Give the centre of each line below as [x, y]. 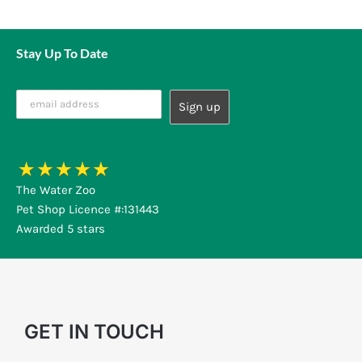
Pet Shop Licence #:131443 [87, 209]
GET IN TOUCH [94, 331]
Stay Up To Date [62, 53]
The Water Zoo [55, 189]
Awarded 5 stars [60, 228]
